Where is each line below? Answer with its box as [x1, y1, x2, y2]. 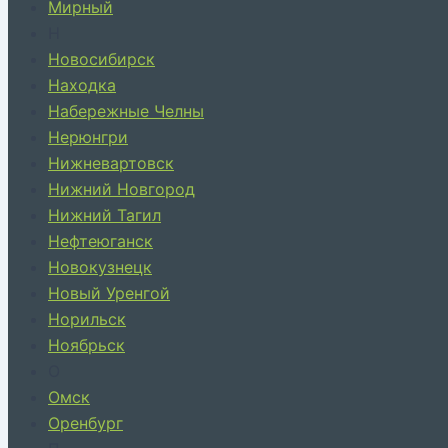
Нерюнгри [48, 127, 128, 147]
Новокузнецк [48, 257, 152, 277]
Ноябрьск [48, 335, 125, 355]
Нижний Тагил [48, 205, 161, 225]
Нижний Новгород [48, 179, 195, 199]
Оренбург [48, 413, 123, 433]
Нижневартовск [48, 153, 174, 173]
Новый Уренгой [48, 283, 170, 303]
